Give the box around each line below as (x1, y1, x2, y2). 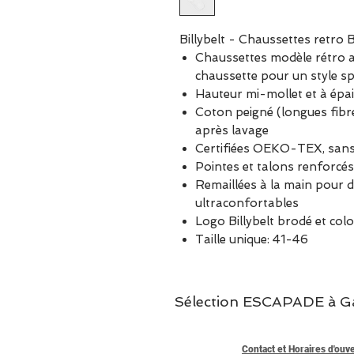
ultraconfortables (195, 196, 299, 210)
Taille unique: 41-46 (195, 232, 308, 247)
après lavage (195, 123, 269, 137)
